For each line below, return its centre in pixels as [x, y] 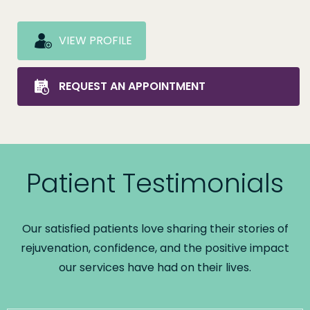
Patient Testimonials [155, 183]
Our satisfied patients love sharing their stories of [155, 228]
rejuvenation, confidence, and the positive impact [155, 248]
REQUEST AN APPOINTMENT [132, 86]
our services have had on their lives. [155, 267]
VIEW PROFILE [95, 40]
